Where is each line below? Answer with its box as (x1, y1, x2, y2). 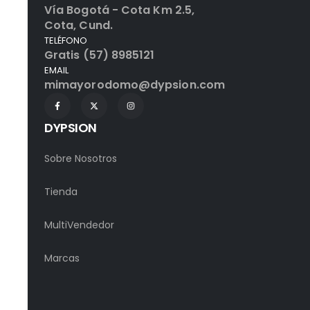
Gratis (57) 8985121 (44, 46, 155, 63)
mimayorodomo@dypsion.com (44, 76, 225, 93)
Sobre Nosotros (44, 151, 117, 165)
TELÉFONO (44, 33, 88, 47)
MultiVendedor (44, 217, 114, 232)
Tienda (44, 184, 77, 199)
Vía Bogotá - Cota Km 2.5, (44, 1, 194, 18)
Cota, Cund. (44, 17, 113, 33)
